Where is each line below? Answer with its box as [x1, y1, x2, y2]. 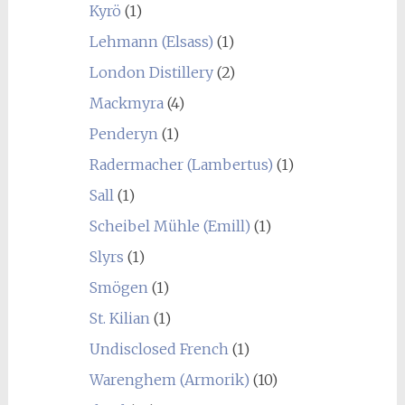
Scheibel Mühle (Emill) [89, 217, 250, 235]
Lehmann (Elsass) [89, 33, 213, 51]
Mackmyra [89, 94, 164, 112]
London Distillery [89, 63, 213, 81]
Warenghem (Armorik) [89, 371, 250, 389]
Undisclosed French [89, 340, 229, 358]
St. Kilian [89, 309, 150, 327]
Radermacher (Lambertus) [89, 155, 273, 174]
